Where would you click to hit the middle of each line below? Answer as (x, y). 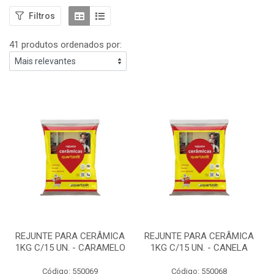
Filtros (42, 16)
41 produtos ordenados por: (65, 45)
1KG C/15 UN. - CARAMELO (70, 248)
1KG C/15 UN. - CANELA (199, 248)
